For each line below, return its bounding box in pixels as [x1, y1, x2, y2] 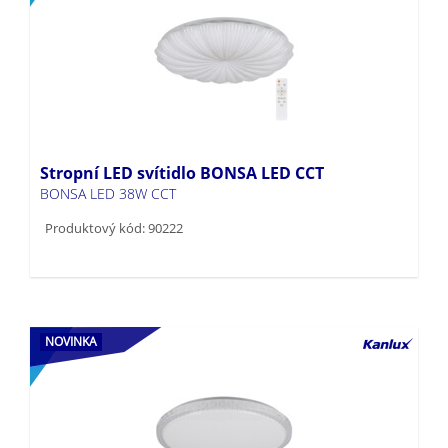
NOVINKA [45, 300, 97, 318]
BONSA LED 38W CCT [40, 151, 176, 171]
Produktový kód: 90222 [45, 186, 183, 205]
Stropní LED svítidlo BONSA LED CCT [40, 129, 324, 152]
